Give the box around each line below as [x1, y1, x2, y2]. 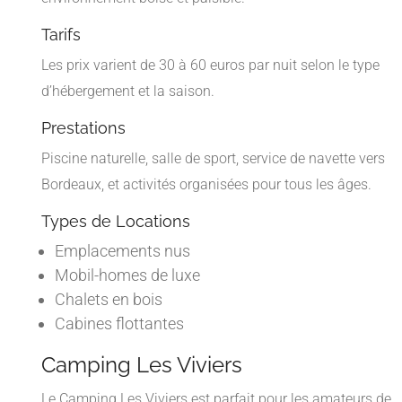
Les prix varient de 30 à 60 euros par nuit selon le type [41, 56, 380, 74]
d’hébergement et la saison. [41, 82, 214, 100]
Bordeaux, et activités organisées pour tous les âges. [41, 175, 371, 193]
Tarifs [41, 24, 81, 44]
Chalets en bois [55, 289, 162, 309]
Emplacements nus [55, 240, 190, 260]
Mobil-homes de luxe [55, 265, 200, 284]
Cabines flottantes [55, 313, 184, 333]
